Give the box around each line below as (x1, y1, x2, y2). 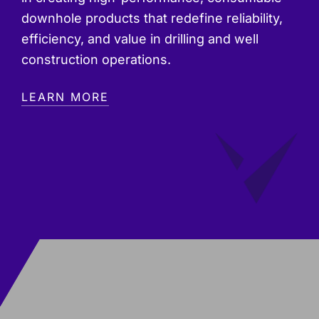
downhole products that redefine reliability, (21, 11, 283, 26)
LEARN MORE (21, 90, 109, 105)
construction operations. (21, 52, 171, 68)
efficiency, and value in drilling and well (21, 31, 258, 47)
